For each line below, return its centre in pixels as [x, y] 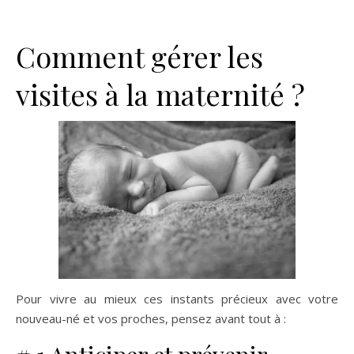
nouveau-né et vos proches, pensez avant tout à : [151, 318]
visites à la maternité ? [160, 94]
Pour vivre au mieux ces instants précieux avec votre [177, 298]
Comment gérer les [139, 56]
